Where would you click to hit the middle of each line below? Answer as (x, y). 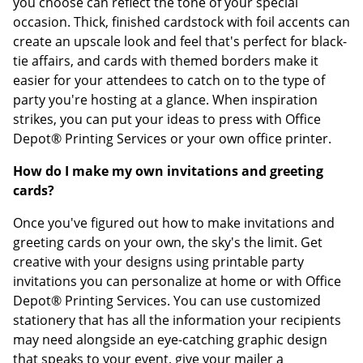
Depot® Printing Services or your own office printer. (172, 138)
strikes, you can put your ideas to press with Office (167, 119)
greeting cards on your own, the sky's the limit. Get (168, 242)
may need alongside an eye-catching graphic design (170, 339)
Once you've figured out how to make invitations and (174, 222)
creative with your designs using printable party (158, 261)
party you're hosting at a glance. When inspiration (165, 99)
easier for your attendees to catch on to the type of (169, 80)
